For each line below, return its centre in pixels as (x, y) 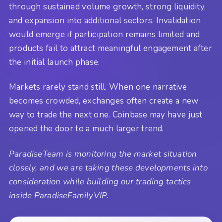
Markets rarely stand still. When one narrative (98, 87)
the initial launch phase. (55, 62)
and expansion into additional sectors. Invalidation (105, 20)
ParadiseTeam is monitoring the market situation (103, 154)
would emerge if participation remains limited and (105, 34)
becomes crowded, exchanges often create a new (104, 101)
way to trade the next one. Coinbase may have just (106, 115)
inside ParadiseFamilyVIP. (59, 195)
